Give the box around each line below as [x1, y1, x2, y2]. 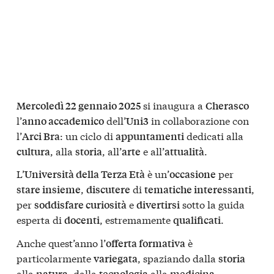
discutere [86, 182, 130, 197]
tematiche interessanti [144, 182, 251, 197]
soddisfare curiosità [34, 198, 127, 212]
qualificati [173, 213, 221, 228]
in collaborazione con [149, 113, 249, 127]
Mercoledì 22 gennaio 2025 [17, 98, 141, 113]
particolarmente [17, 251, 94, 265]
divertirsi [136, 198, 180, 212]
